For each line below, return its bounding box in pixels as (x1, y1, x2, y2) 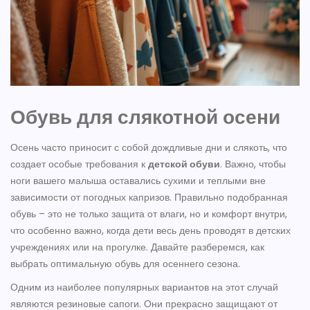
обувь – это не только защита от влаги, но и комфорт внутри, (10, 207, 287, 221)
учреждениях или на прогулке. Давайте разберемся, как (10, 240, 264, 255)
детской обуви (148, 157, 220, 172)
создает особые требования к (10, 157, 148, 172)
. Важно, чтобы (220, 157, 286, 172)
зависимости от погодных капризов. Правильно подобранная (10, 190, 288, 205)
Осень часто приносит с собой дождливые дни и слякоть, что (10, 140, 287, 155)
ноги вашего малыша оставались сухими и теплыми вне (10, 174, 266, 188)
